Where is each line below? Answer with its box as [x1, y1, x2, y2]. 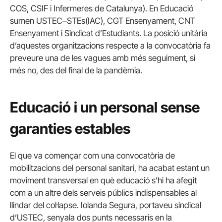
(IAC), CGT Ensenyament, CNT [85, 16, 195, 26]
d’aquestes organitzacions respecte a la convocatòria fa [10, 41, 211, 51]
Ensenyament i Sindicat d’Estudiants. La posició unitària [10, 28, 208, 39]
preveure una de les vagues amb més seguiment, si [10, 53, 195, 63]
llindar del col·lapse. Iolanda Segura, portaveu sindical [10, 200, 201, 211]
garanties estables [10, 119, 130, 137]
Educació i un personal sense [10, 98, 200, 116]
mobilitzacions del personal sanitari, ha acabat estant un [10, 163, 210, 173]
